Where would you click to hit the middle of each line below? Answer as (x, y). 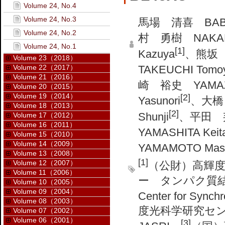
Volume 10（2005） (45, 182)
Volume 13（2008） (45, 153)
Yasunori (159, 101)
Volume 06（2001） (45, 220)
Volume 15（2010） (45, 134)
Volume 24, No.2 (50, 33)
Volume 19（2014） (45, 96)
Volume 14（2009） (45, 144)
